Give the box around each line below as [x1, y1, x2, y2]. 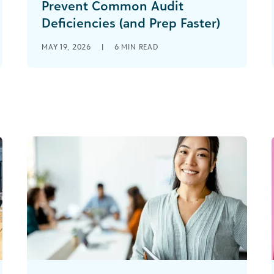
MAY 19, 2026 [42, 42, 94, 51]
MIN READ [121, 42, 159, 51]
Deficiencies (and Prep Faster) [42, 15, 220, 31]
